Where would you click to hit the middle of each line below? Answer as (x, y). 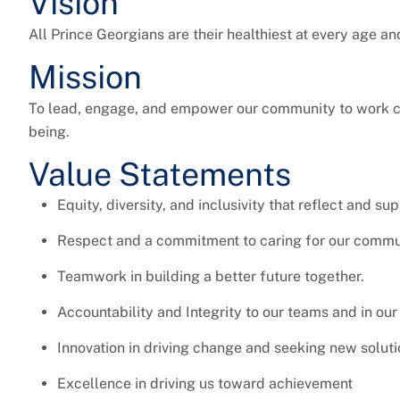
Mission (85, 77)
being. (49, 132)
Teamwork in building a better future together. (211, 277)
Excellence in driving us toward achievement (205, 384)
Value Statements (160, 175)
